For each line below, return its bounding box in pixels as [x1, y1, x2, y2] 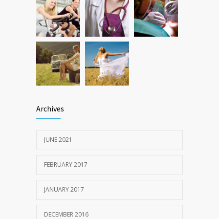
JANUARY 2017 [44, 185, 84, 194]
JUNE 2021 [44, 135, 72, 144]
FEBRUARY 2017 [44, 160, 88, 169]
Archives [36, 103, 64, 113]
